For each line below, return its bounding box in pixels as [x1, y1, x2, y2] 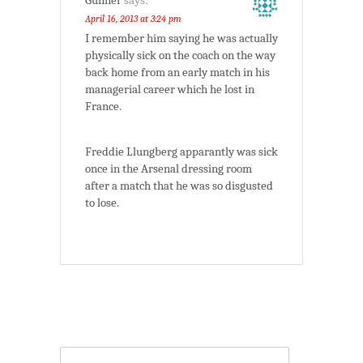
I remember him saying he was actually [85, 31, 278, 46]
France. [85, 99, 122, 114]
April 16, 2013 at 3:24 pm [85, 13, 181, 25]
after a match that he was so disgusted [85, 178, 273, 194]
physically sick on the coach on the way [85, 48, 275, 63]
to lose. [85, 195, 119, 211]
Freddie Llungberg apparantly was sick [85, 144, 278, 160]
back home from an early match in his [85, 65, 270, 80]
